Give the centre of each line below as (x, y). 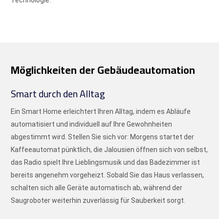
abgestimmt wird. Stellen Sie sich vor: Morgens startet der (103, 137)
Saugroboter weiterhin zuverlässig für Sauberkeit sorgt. (98, 200)
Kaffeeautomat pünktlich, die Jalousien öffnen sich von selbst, (109, 149)
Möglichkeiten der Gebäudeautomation (103, 70)
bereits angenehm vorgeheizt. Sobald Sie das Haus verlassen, (108, 175)
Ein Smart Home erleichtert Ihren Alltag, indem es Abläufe (101, 111)
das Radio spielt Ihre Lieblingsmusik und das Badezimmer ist (106, 162)
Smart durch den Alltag (58, 93)
